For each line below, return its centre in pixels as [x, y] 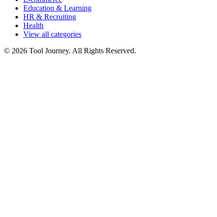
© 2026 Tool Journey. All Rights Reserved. [70, 50]
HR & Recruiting [50, 16]
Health [33, 25]
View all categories [52, 34]
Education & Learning [57, 8]
